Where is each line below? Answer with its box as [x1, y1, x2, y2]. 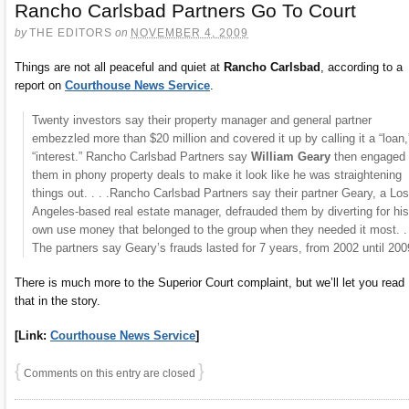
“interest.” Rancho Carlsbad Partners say [31, 150, 251, 164]
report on [15, 79, 65, 93]
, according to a [320, 60, 403, 75]
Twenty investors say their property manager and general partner [31, 113, 372, 128]
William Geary [250, 150, 330, 164]
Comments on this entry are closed [21, 367, 198, 381]
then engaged [330, 150, 405, 164]
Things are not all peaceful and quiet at [15, 60, 224, 75]
